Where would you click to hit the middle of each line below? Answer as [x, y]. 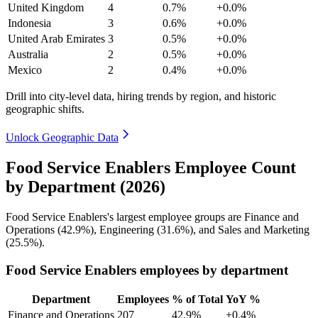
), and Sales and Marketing [250, 229]
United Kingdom [46, 7]
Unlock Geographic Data [62, 137]
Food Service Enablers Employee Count [151, 167]
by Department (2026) [86, 186]
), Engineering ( [125, 229]
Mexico [25, 70]
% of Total [197, 300]
